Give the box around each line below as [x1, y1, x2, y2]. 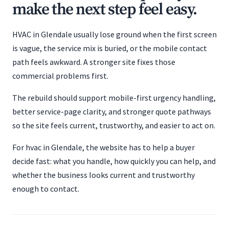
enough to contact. [12, 184, 79, 194]
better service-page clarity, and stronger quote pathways [12, 106, 211, 117]
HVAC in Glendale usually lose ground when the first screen [12, 29, 217, 39]
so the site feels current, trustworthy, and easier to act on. [12, 120, 215, 130]
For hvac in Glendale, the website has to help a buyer [12, 142, 195, 152]
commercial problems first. [12, 71, 108, 81]
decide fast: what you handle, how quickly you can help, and [12, 156, 216, 166]
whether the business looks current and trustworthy [12, 170, 195, 180]
